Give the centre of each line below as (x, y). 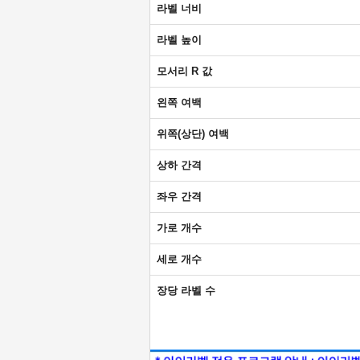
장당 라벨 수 (186, 291)
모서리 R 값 (184, 72)
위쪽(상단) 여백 (193, 134)
